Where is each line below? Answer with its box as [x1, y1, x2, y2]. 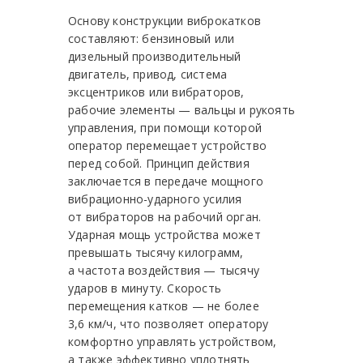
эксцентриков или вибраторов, [68, 84, 245, 100]
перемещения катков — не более [68, 298, 259, 314]
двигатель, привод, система [68, 66, 228, 83]
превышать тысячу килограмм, [68, 245, 244, 261]
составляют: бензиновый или [68, 31, 235, 47]
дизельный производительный [68, 49, 241, 65]
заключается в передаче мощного [68, 173, 263, 190]
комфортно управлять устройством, [68, 334, 277, 350]
